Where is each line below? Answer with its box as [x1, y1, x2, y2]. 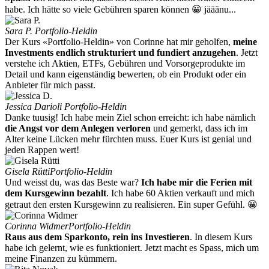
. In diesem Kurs [190, 232, 252, 243]
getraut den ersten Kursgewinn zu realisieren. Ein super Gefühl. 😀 [5, 199, 258, 210]
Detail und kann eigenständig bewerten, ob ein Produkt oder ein [5, 69, 246, 80]
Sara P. [5, 26, 35, 37]
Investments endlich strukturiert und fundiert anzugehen [5, 47, 236, 58]
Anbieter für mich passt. [5, 80, 95, 91]
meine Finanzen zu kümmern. [5, 253, 117, 264]
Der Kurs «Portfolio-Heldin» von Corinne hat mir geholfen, [5, 37, 233, 47]
